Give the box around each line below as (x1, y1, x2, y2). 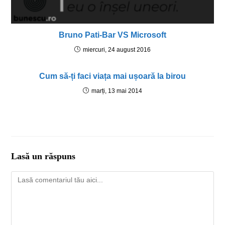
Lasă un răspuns (11, 151, 76, 162)
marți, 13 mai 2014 (91, 87, 142, 95)
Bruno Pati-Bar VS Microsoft (59, 31, 166, 40)
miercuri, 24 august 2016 (83, 46, 151, 54)
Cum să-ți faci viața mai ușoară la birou (39, 72, 186, 81)
